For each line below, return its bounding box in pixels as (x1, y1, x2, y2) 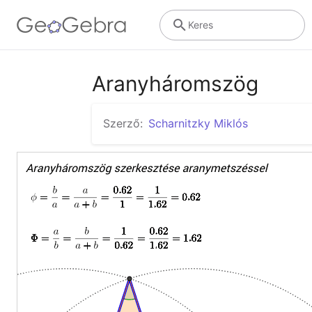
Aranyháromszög (92, 71, 258, 96)
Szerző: (103, 116, 143, 130)
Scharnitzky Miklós (148, 116, 248, 130)
